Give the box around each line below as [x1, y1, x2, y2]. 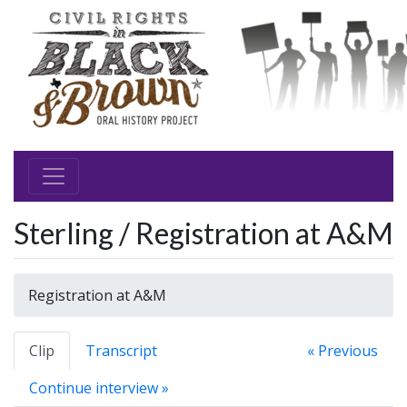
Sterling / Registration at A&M [14, 215, 393, 251]
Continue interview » [29, 378, 169, 398]
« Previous [307, 341, 378, 361]
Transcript [85, 341, 157, 361]
